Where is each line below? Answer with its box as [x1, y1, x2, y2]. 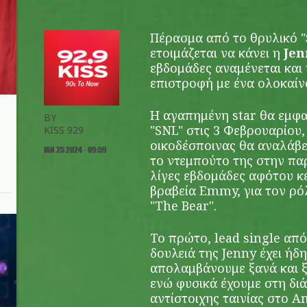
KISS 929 [44, 123, 84, 136]
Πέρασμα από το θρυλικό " [150, 29, 306, 46]
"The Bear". [150, 197, 217, 214]
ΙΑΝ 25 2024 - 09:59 [44, 144, 107, 155]
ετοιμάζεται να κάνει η [150, 45, 284, 61]
